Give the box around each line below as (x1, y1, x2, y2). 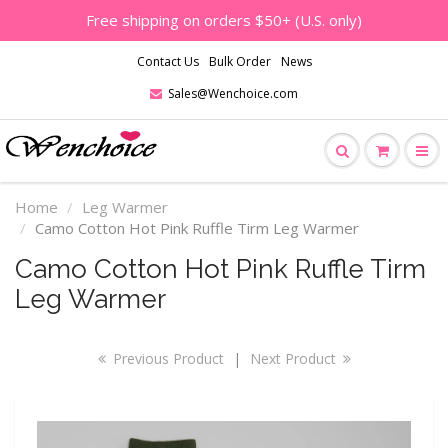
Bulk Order (208, 53, 271, 70)
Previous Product (108, 349, 224, 368)
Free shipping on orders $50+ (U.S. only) (86, 10, 362, 30)
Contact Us (136, 53, 199, 70)
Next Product (249, 349, 340, 368)
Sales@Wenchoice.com (168, 85, 298, 102)
